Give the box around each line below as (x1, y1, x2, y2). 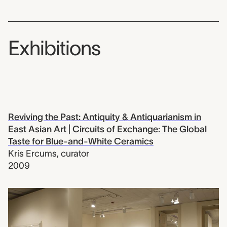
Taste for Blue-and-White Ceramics (8, 136, 154, 146)
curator (61, 148, 89, 159)
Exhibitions (8, 37, 100, 59)
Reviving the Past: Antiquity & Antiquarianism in (8, 112, 201, 122)
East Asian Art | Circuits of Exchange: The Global (8, 124, 207, 134)
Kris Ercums (8, 148, 57, 159)
